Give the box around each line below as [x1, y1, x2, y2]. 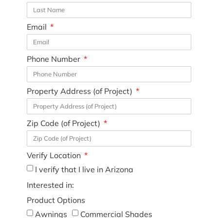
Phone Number [26, 54, 82, 64]
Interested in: [26, 180, 74, 190]
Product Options [26, 195, 85, 205]
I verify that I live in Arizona [35, 164, 133, 174]
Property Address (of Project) [26, 86, 134, 96]
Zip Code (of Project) [26, 118, 102, 128]
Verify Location [26, 150, 83, 160]
